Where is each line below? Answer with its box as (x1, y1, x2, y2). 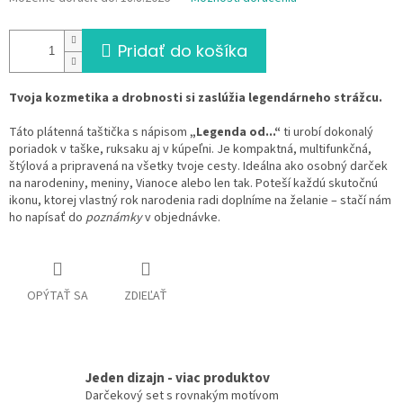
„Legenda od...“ (190, 123, 281, 142)
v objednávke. (142, 209, 220, 228)
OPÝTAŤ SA (27, 287, 88, 306)
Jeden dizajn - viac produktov (85, 368, 270, 389)
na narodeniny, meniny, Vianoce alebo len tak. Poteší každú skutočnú (9, 175, 378, 193)
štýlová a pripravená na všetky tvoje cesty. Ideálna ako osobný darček (9, 157, 388, 176)
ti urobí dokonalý (281, 123, 373, 142)
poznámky (85, 209, 142, 228)
